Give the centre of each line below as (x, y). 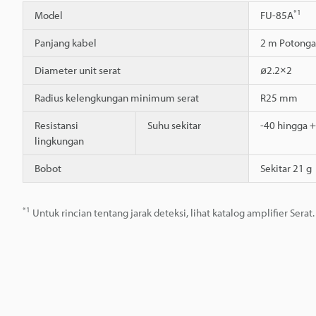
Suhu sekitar (174, 125)
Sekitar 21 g (286, 168)
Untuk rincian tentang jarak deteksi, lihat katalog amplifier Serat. (172, 213)
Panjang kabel (66, 43)
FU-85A (277, 15)
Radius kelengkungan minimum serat (117, 98)
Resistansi (56, 125)
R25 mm (279, 98)
